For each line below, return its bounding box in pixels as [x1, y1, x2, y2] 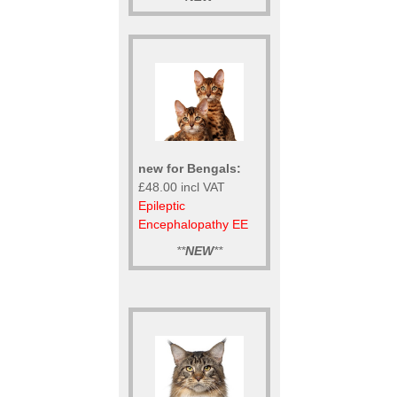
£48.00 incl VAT [138, 179, 225, 194]
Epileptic [138, 198, 185, 213]
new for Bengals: [138, 160, 241, 175]
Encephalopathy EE [138, 216, 248, 231]
